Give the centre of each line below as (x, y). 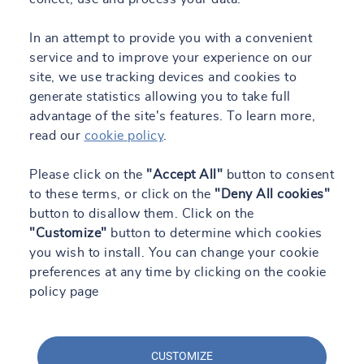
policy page (64, 292)
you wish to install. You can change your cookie (174, 253)
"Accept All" (184, 175)
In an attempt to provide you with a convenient (171, 38)
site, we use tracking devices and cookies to (163, 77)
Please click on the (88, 175)
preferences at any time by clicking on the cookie (178, 272)
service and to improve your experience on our (171, 58)
